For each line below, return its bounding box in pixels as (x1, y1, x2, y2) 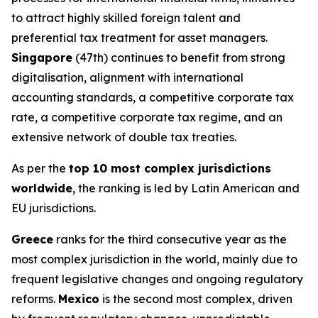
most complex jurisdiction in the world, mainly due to (11, 252, 297, 266)
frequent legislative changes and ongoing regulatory (11, 272, 303, 286)
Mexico (58, 292, 99, 306)
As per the (11, 161, 69, 175)
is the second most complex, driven (99, 292, 292, 306)
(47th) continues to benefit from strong (72, 50, 285, 65)
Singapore (11, 50, 72, 65)
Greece (11, 232, 53, 246)
